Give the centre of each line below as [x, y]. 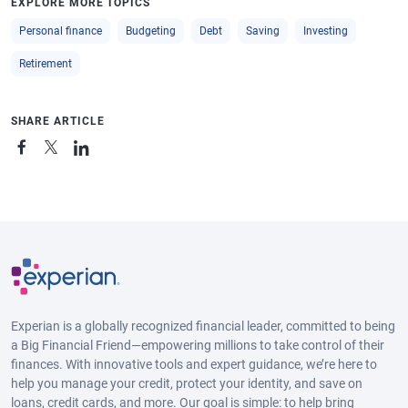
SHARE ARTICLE [58, 121]
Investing [326, 31]
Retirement [46, 64]
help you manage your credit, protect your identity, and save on [187, 383]
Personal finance [61, 31]
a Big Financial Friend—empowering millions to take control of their [198, 345]
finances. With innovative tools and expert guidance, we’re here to [194, 364]
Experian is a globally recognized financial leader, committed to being [203, 326]
